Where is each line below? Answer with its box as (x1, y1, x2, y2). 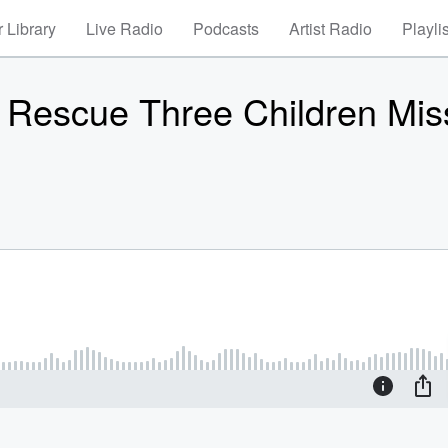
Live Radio (86, 17, 163, 40)
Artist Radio (289, 17, 372, 40)
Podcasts (193, 17, 259, 40)
